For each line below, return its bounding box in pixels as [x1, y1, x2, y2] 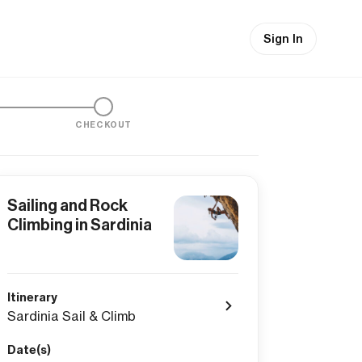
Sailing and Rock [7, 196, 128, 215]
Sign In [263, 31, 303, 46]
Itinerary [7, 290, 57, 305]
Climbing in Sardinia [7, 215, 152, 234]
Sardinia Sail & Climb [7, 308, 136, 324]
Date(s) [7, 343, 51, 357]
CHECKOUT [75, 120, 132, 130]
